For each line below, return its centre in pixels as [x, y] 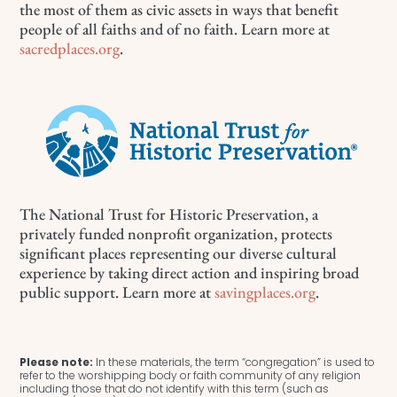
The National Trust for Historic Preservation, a [169, 214]
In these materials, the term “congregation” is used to [234, 362]
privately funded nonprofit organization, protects [176, 233]
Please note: [57, 362]
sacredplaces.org [70, 48]
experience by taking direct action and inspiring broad [190, 272]
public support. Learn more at [117, 292]
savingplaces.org [265, 292]
